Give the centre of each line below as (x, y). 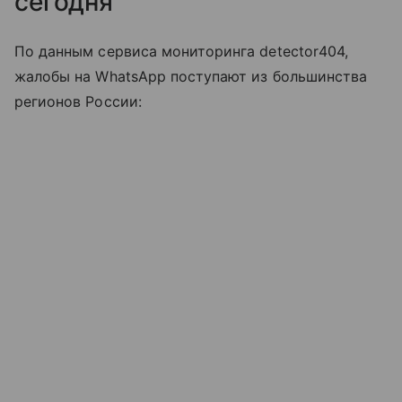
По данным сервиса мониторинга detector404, (182, 51)
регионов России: (78, 101)
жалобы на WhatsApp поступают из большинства (191, 76)
